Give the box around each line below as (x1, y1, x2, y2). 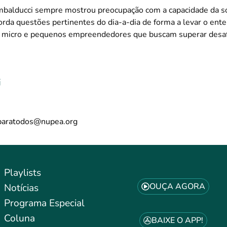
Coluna (4, 212, 35, 225)
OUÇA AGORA (149, 180, 205, 192)
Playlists (4, 166, 41, 180)
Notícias (4, 181, 39, 195)
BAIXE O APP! (151, 214, 203, 226)
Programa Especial (4, 197, 85, 210)
